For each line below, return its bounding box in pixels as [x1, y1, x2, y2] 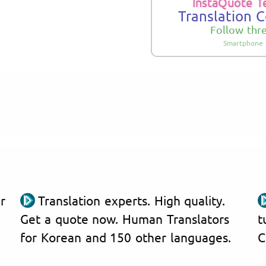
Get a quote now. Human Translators [20, 210, 229, 226]
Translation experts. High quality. [38, 192, 226, 208]
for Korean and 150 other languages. [20, 229, 231, 245]
